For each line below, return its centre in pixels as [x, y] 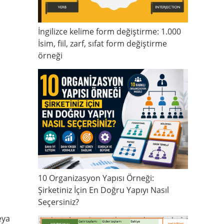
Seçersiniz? [58, 202]
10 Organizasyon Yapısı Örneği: [96, 178]
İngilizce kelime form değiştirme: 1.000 [109, 31]
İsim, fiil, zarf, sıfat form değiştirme [102, 43]
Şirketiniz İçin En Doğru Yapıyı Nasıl [103, 190]
